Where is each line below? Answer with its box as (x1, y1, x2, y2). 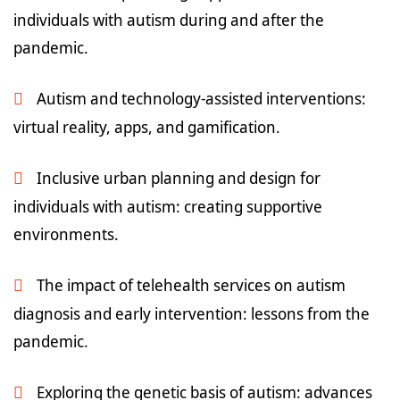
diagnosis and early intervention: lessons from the (13, 303, 370, 324)
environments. (13, 223, 119, 245)
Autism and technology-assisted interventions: (37, 87, 366, 109)
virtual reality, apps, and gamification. (13, 116, 280, 137)
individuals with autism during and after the (13, 9, 324, 30)
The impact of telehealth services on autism (37, 274, 346, 296)
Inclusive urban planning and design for (37, 167, 321, 188)
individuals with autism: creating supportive (13, 196, 322, 217)
